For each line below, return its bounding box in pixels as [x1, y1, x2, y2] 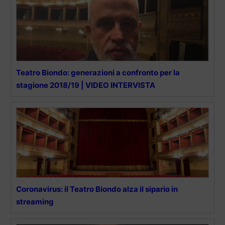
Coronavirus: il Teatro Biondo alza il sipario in [16, 184, 178, 194]
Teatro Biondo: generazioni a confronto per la [16, 67, 180, 77]
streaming [16, 196, 54, 206]
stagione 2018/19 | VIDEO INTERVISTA [16, 80, 155, 90]
